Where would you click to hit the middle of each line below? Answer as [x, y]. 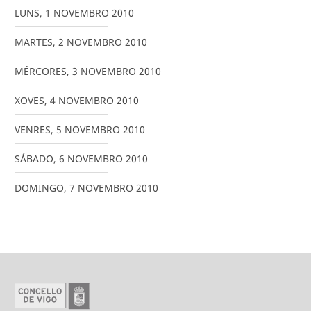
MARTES [34, 42]
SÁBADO [34, 158]
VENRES [33, 129]
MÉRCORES [41, 71]
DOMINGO [39, 187]
